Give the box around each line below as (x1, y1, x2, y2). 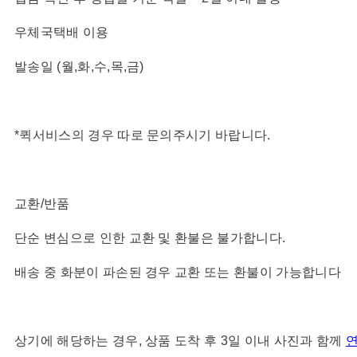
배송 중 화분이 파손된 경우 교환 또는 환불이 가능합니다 (14, 265, 341, 279)
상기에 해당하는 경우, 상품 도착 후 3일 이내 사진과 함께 (14, 333, 346, 347)
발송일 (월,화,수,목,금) (14, 59, 144, 73)
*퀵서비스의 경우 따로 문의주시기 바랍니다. (14, 127, 271, 142)
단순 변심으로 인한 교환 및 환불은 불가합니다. (14, 230, 289, 245)
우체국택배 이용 (14, 25, 109, 39)
